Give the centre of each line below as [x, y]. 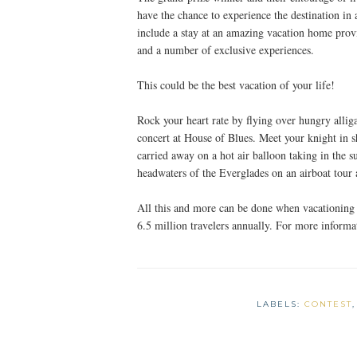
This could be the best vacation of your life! [236, 85]
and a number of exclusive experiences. [226, 50]
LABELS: [280, 304]
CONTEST [328, 304]
